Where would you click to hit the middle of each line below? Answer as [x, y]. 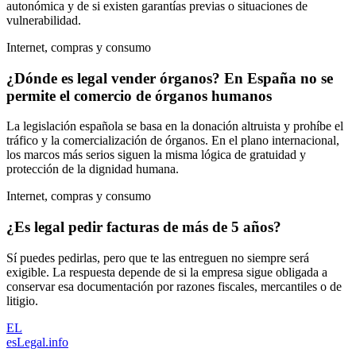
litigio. [22, 300]
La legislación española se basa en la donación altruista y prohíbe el [175, 126]
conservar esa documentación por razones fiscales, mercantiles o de [174, 286]
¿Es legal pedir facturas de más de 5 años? [144, 227]
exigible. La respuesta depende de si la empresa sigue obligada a [167, 272]
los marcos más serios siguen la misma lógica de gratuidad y [156, 155]
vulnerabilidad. [44, 20]
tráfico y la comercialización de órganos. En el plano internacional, [173, 141]
